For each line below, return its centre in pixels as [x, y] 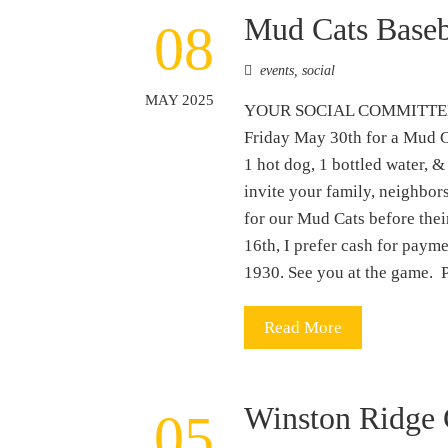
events [277, 70]
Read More [303, 327]
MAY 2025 [180, 99]
